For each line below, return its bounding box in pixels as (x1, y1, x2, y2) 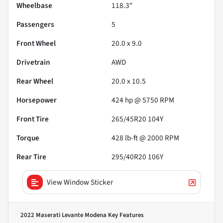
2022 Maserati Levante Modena (20, 210, 107, 220)
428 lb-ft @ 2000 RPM (111, 132, 179, 143)
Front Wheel (16, 37, 56, 49)
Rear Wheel (16, 75, 53, 87)
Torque (16, 132, 39, 143)
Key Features (107, 210, 144, 220)
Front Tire (16, 113, 49, 124)
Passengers (16, 18, 54, 30)
